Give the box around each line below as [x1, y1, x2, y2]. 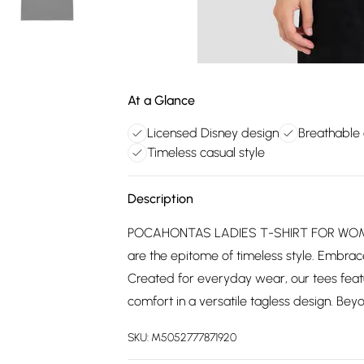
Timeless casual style [147, 145, 265, 160]
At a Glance [128, 93, 195, 108]
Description [128, 191, 193, 206]
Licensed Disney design [147, 125, 279, 141]
